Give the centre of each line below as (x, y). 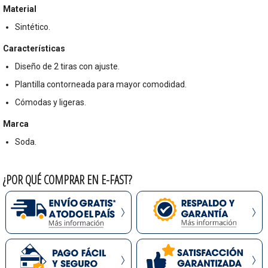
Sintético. (33, 27)
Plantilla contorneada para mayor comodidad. (101, 85)
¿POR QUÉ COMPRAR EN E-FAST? (67, 180)
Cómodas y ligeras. (51, 103)
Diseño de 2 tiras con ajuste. (67, 67)
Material (20, 9)
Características (34, 49)
